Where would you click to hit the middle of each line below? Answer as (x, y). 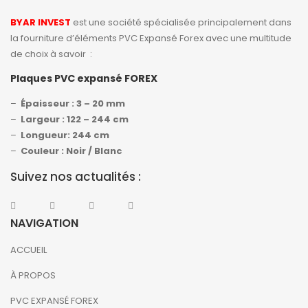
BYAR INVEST (41, 22)
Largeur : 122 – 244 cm (74, 119)
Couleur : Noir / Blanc (70, 151)
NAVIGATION (44, 223)
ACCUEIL (29, 250)
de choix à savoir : (51, 54)
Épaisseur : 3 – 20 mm (72, 103)
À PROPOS (33, 275)
